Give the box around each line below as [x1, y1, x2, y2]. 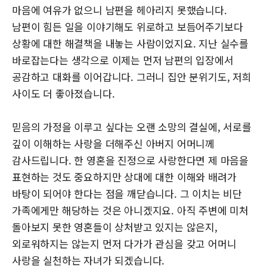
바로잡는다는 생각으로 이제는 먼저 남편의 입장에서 [12, 52, 234, 67]
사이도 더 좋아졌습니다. [12, 85, 115, 101]
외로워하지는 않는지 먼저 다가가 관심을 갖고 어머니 [12, 235, 237, 251]
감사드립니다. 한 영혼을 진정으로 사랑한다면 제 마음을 [12, 152, 249, 167]
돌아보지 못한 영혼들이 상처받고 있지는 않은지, [12, 219, 218, 234]
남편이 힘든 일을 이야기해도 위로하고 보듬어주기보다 [12, 18, 243, 34]
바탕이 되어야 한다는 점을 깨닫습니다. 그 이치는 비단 [12, 185, 242, 201]
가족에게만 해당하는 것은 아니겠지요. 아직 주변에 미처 [12, 202, 249, 218]
